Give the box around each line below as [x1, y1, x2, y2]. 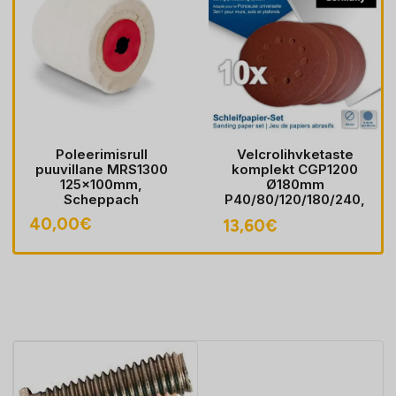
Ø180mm [265, 176, 324, 193]
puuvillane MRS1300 [34, 161, 168, 178]
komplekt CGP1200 [232, 161, 358, 178]
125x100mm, [60, 176, 142, 193]
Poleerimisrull [55, 146, 148, 163]
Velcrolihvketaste [236, 146, 354, 163]
